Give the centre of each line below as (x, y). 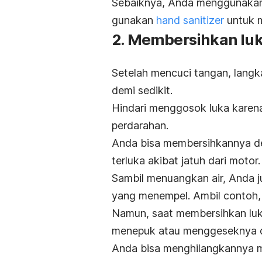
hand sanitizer (190, 20)
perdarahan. (140, 126)
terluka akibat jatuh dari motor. (186, 161)
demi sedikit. (142, 91)
